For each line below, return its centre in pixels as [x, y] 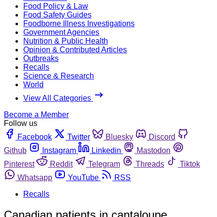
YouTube [83, 177]
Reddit [61, 164]
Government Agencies [61, 32]
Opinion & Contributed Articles [75, 49]
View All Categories [58, 98]
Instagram [59, 150]
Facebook [35, 137]
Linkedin [106, 150]
